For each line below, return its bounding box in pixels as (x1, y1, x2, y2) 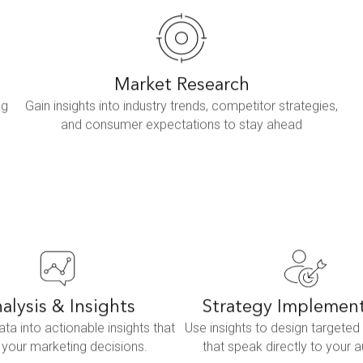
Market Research (113, 76, 250, 95)
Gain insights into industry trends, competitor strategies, (25, 98, 338, 114)
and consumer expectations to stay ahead (61, 117, 302, 133)
